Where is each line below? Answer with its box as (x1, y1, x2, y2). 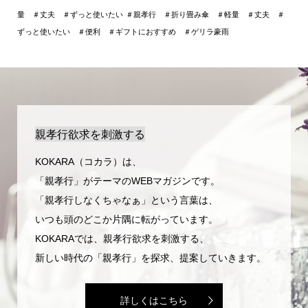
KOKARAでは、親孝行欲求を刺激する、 (34, 232, 209, 244)
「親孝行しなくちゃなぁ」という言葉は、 (34, 194, 218, 206)
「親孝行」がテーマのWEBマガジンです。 (34, 175, 220, 186)
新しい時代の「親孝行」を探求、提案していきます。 (34, 252, 266, 263)
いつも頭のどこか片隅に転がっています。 (34, 213, 218, 225)
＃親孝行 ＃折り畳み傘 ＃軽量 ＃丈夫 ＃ (125, 10, 285, 19)
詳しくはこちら (120, 294, 188, 306)
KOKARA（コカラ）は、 (34, 155, 142, 167)
